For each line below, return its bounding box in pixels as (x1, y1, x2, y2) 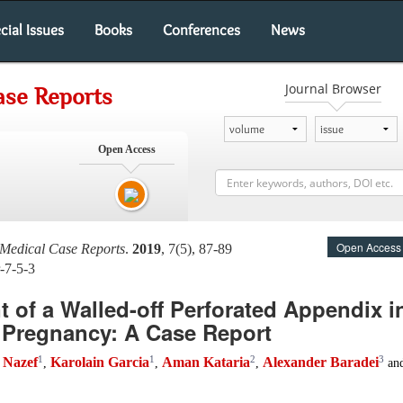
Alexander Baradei (263, 354, 379, 370)
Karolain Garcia (50, 354, 149, 370)
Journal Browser (284, 80, 381, 97)
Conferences (163, 21, 240, 39)
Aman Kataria (162, 354, 250, 370)
